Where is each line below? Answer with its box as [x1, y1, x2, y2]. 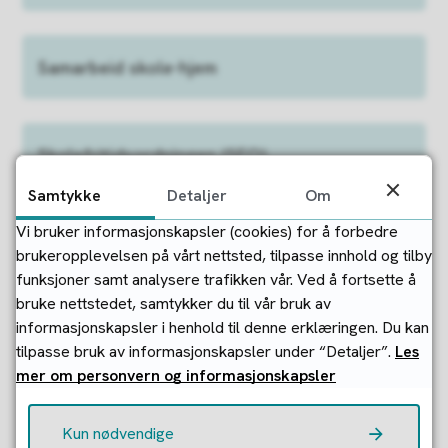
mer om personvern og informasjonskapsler [16, 364, 336, 386]
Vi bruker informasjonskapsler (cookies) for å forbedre [16, 220, 398, 242]
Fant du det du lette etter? [113, 341, 335, 364]
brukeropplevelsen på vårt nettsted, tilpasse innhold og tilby [16, 244, 432, 266]
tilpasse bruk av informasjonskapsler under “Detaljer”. [16, 340, 395, 362]
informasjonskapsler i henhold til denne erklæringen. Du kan [16, 316, 429, 338]
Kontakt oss [38, 231, 139, 255]
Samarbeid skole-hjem [38, 55, 218, 79]
